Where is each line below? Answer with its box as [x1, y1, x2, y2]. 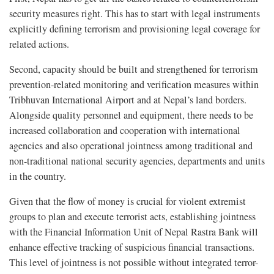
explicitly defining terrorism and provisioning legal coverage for [9, 21, 260, 35]
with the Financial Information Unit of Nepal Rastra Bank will [9, 224, 258, 239]
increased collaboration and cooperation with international [9, 123, 240, 137]
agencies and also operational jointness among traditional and [9, 138, 253, 152]
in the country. [9, 169, 66, 183]
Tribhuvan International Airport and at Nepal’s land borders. [9, 92, 246, 106]
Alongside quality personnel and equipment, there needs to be [9, 108, 253, 122]
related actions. [9, 37, 69, 51]
